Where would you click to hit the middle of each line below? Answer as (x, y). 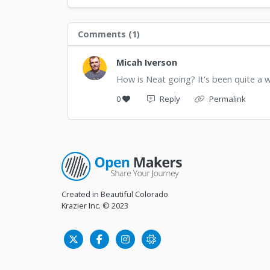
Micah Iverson (147, 63)
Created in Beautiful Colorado (115, 194)
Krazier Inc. (81, 206)
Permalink (228, 99)
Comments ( (105, 34)
